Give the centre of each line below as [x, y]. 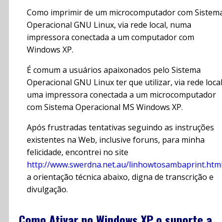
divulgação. [47, 190]
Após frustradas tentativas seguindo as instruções [120, 128]
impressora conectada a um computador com [111, 37]
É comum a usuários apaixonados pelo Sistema [114, 70]
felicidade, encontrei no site [78, 152]
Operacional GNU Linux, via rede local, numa [109, 25]
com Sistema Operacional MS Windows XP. [105, 107]
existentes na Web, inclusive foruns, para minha [116, 140]
